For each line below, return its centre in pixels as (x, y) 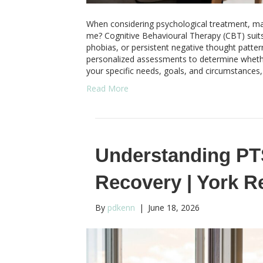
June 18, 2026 (174, 207)
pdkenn (121, 207)
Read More (107, 88)
